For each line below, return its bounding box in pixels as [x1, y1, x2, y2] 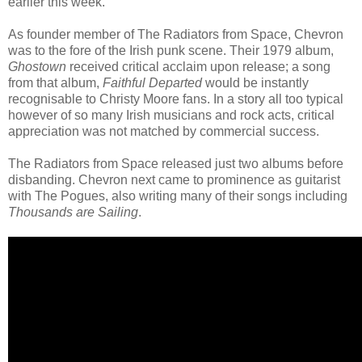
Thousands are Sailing [8, 205, 138, 220]
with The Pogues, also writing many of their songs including [8, 189, 347, 204]
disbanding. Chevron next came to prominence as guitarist [8, 173, 340, 187]
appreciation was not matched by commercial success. [8, 124, 319, 139]
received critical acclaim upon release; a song [66, 60, 330, 74]
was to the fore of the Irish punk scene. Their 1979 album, [8, 44, 334, 58]
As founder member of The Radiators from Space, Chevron [8, 27, 343, 42]
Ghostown [8, 60, 66, 74]
